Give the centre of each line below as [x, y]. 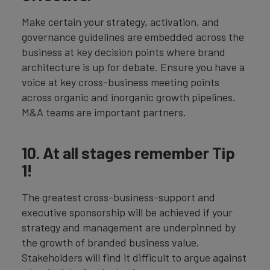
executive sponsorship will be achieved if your [127, 212]
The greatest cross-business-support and [118, 197]
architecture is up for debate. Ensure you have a [133, 67]
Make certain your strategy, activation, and [121, 21]
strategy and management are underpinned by [129, 228]
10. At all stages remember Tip [128, 153]
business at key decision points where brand [124, 52]
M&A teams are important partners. [104, 112]
